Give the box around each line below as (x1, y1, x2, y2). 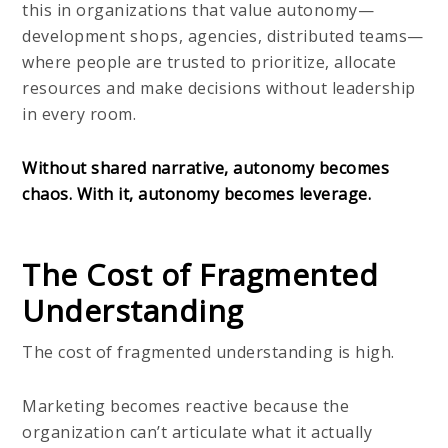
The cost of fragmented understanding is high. (22, 340, 400, 363)
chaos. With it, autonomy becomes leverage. (22, 182, 372, 205)
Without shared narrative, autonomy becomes (22, 156, 390, 179)
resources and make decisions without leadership (22, 76, 416, 99)
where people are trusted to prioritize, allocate (22, 50, 397, 73)
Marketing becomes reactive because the (22, 394, 350, 417)
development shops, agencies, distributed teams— (22, 24, 424, 47)
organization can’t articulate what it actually (22, 420, 373, 443)
